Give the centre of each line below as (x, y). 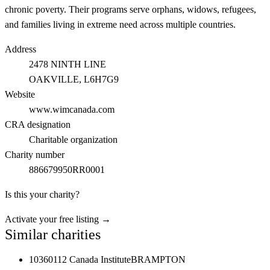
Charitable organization (73, 140)
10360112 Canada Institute (80, 259)
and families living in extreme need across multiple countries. (120, 24)
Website (20, 94)
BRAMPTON (158, 259)
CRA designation (38, 124)
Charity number (35, 155)
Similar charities (53, 234)
